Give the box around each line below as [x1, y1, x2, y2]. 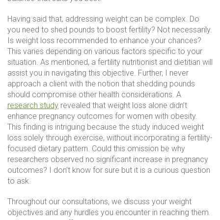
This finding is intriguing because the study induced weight [7, 122, 204, 132]
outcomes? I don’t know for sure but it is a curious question [7, 165, 210, 175]
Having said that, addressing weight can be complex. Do [7, 14, 199, 24]
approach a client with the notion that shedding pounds [7, 79, 195, 89]
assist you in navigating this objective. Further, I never [7, 68, 189, 78]
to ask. [7, 176, 31, 186]
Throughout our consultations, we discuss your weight [7, 197, 192, 207]
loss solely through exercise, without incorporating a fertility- [7, 133, 213, 143]
